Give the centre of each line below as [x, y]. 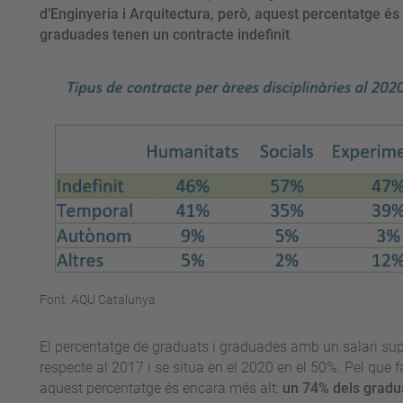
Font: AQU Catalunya [97, 300]
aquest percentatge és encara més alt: [161, 389]
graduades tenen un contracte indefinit [164, 35]
